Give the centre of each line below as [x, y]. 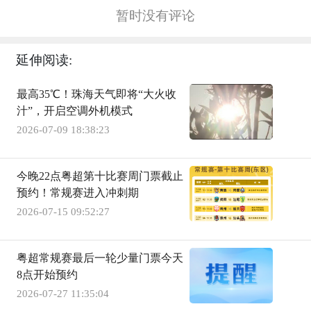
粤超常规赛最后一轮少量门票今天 [100, 258]
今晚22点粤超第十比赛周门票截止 [100, 176]
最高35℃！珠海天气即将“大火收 [96, 94]
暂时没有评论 [155, 16]
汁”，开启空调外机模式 [75, 111]
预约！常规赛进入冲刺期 [78, 193]
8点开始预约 [47, 275]
